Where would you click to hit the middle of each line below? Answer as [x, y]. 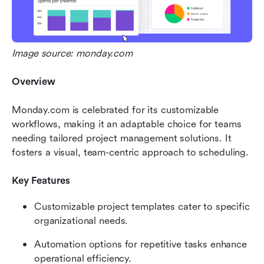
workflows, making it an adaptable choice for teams [127, 124]
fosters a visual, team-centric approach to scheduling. [131, 153]
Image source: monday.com [72, 54]
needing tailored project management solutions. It [122, 138]
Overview [34, 82]
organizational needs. [81, 221]
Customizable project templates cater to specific [142, 207]
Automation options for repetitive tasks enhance [141, 245]
